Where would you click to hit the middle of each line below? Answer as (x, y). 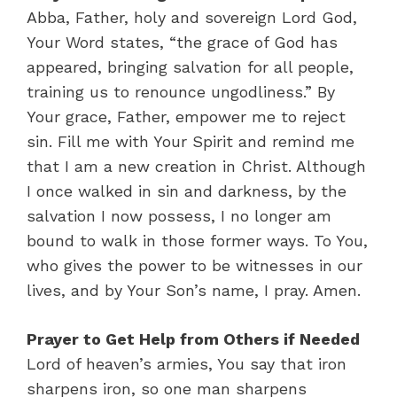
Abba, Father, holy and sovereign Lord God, (192, 17)
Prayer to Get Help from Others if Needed (193, 339)
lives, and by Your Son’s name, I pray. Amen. (194, 290)
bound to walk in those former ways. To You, (197, 240)
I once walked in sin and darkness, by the (187, 191)
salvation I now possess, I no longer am (179, 215)
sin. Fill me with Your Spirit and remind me (191, 141)
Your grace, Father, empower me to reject (186, 116)
